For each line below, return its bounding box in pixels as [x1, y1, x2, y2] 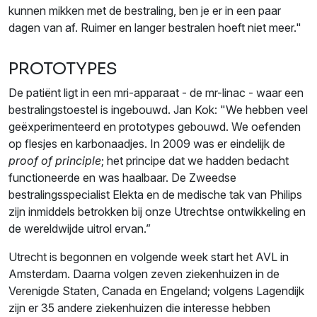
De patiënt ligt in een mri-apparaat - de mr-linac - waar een [8, 86, 304, 100]
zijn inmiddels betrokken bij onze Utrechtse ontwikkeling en [8, 204, 306, 219]
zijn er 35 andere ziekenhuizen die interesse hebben [8, 301, 270, 316]
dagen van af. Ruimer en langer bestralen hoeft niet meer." [8, 21, 301, 35]
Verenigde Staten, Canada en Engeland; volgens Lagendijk [8, 284, 304, 299]
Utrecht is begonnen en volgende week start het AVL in [8, 250, 289, 265]
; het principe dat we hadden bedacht [101, 154, 289, 168]
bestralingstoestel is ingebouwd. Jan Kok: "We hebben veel [8, 103, 308, 117]
